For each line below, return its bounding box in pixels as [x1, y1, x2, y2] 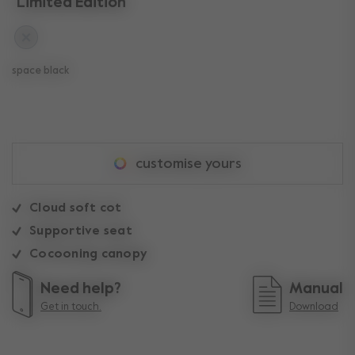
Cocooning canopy [29, 247, 147, 261]
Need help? [40, 281, 121, 297]
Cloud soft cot [29, 201, 122, 215]
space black [12, 66, 69, 77]
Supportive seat [29, 224, 132, 238]
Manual [289, 281, 343, 297]
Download [289, 302, 338, 313]
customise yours [135, 156, 242, 171]
